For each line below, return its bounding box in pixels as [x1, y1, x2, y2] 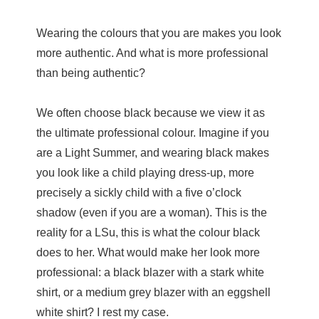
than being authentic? [36, 66, 145, 79]
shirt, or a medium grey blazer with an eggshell [36, 286, 271, 298]
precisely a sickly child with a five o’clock [36, 186, 241, 199]
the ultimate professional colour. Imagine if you [36, 126, 269, 139]
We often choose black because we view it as [36, 106, 265, 119]
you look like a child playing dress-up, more [36, 166, 254, 179]
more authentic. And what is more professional [36, 46, 268, 59]
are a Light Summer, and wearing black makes [36, 146, 269, 159]
